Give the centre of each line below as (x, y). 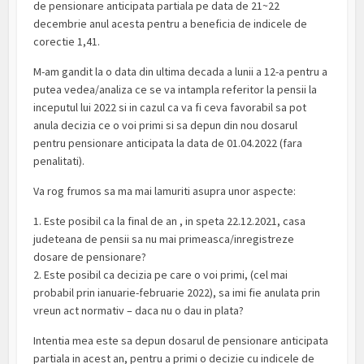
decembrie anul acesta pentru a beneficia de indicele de (171, 24)
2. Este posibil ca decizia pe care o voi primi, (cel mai (161, 275)
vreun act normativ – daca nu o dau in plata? (139, 311)
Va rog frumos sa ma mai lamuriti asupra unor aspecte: (165, 191)
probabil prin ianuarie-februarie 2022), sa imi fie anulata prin (177, 293)
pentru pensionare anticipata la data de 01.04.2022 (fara (168, 143)
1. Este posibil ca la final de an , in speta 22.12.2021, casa (170, 221)
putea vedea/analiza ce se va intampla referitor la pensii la (175, 90)
